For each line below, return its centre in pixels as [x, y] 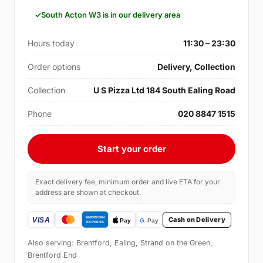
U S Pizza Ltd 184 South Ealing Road [164, 90]
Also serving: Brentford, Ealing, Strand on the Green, [120, 243]
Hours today [51, 43]
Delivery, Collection [196, 67]
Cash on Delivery [197, 219]
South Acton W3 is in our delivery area [111, 15]
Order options [54, 67]
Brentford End [52, 255]
